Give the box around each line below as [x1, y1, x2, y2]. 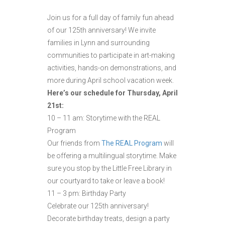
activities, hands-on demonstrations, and [47, 64, 176, 72]
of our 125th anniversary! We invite [47, 26, 156, 35]
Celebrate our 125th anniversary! [47, 202, 149, 210]
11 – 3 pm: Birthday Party [47, 189, 126, 198]
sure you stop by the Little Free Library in [47, 164, 172, 173]
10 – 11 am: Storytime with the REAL [47, 114, 160, 123]
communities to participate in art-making [47, 51, 175, 60]
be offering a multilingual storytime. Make [47, 152, 176, 160]
